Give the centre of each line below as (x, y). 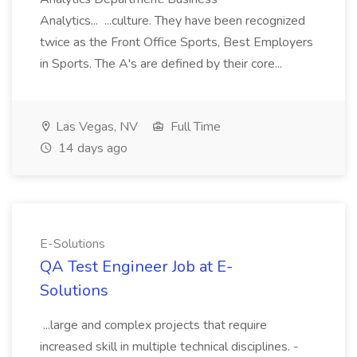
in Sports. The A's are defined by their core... (163, 64)
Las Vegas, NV (95, 127)
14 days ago (91, 148)
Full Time (194, 127)
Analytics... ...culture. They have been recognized (173, 21)
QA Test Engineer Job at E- (136, 267)
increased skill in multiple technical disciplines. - (169, 347)
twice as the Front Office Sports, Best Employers (177, 42)
